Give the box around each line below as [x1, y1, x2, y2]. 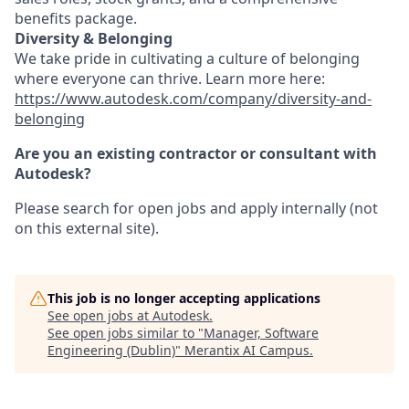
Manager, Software [204, 324, 319, 341]
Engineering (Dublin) [47, 341, 175, 359]
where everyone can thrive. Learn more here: [15, 68, 325, 89]
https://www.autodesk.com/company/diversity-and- [15, 89, 372, 109]
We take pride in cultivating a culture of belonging [15, 48, 360, 68]
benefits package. [15, 8, 137, 28]
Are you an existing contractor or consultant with [15, 143, 377, 163]
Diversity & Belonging [15, 28, 173, 48]
